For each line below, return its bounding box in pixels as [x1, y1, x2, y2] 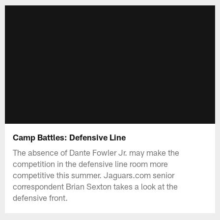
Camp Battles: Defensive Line [13, 132, 126, 142]
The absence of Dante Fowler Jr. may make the [13, 147, 180, 157]
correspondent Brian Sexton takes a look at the [13, 181, 178, 191]
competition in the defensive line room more [13, 158, 168, 168]
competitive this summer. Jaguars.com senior [13, 169, 175, 180]
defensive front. [13, 192, 68, 202]
